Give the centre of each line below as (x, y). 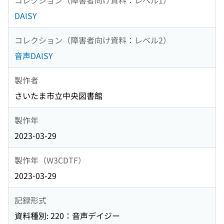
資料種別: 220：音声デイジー (67, 216)
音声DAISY (34, 56)
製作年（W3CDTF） (50, 160)
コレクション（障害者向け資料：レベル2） (93, 40)
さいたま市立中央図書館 (58, 96)
